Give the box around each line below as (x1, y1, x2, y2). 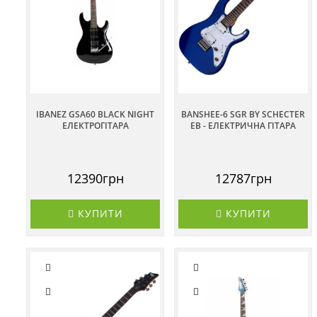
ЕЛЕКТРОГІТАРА (62, 119, 129, 132)
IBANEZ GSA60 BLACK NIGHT (36, 108, 154, 120)
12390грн (67, 169, 124, 187)
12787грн (214, 169, 272, 187)
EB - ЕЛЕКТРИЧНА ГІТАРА (190, 119, 296, 132)
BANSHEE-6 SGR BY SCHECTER (181, 108, 305, 120)
